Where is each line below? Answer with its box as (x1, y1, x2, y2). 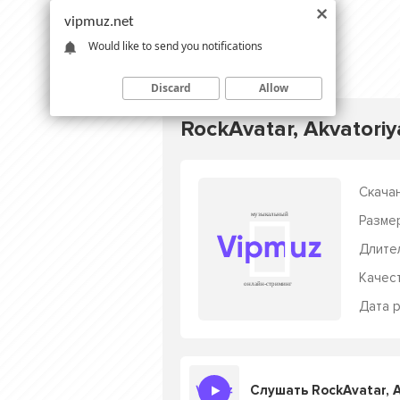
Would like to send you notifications (88, 37, 262, 54)
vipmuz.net (64, 14, 134, 29)
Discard (151, 79, 191, 96)
